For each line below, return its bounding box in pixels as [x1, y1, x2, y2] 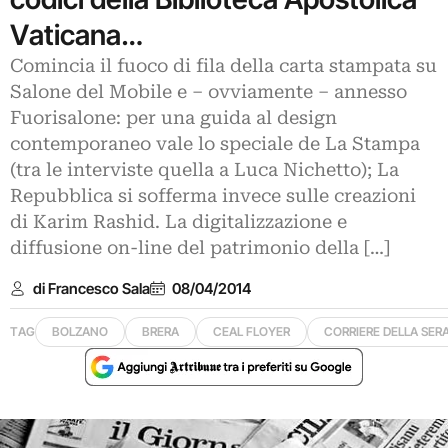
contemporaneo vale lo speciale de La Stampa [10, 133, 420, 155]
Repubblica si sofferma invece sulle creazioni [10, 185, 416, 207]
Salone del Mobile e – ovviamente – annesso [10, 81, 407, 103]
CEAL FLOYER [213, 324, 290, 339]
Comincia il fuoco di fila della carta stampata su [10, 55, 437, 77]
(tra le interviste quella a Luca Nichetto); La [10, 159, 399, 181]
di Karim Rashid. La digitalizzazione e [10, 211, 347, 233]
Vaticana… [10, 18, 143, 52]
